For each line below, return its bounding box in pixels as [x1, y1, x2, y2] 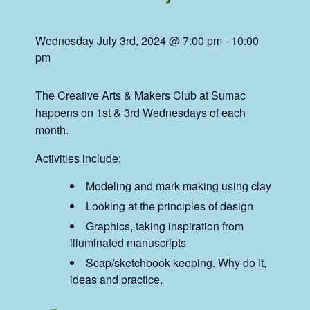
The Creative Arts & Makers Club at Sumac [35, 87, 246, 104]
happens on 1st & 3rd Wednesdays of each [35, 104, 246, 121]
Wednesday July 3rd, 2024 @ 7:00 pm [35, 33, 223, 49]
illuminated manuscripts [70, 235, 187, 251]
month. [35, 122, 69, 138]
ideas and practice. [70, 271, 163, 288]
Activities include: [35, 150, 122, 167]
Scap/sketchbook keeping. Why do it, [86, 255, 267, 271]
